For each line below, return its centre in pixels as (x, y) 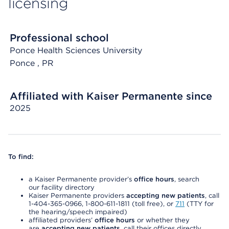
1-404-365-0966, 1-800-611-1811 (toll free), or (102, 204)
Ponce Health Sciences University (76, 50)
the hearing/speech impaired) (78, 212)
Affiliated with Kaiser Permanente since (111, 96)
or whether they (162, 220)
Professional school (59, 38)
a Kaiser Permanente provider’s (81, 179)
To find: (21, 157)
